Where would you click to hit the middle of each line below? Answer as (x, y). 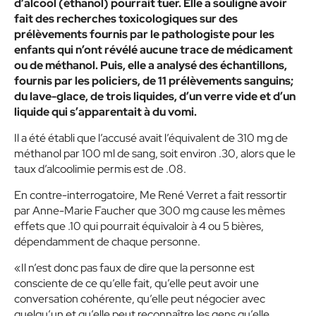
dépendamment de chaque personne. (107, 242)
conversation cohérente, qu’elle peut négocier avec (140, 299)
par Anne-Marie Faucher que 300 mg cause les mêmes (150, 211)
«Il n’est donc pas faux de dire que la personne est (134, 268)
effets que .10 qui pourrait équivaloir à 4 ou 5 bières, (139, 226)
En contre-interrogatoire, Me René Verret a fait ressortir (151, 195)
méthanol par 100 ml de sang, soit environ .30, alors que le (155, 153)
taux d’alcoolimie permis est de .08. (100, 169)
